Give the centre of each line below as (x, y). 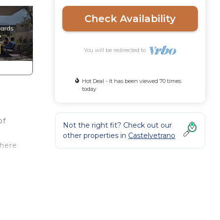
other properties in (96, 136)
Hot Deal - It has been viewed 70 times (131, 81)
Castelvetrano (152, 136)
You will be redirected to (116, 50)
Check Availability (130, 19)
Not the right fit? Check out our (117, 125)
